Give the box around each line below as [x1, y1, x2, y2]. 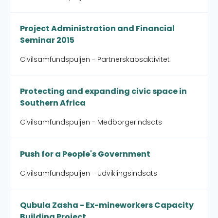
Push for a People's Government [20, 148, 150, 160]
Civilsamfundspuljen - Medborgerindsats [20, 117, 162, 127]
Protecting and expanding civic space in [20, 86, 187, 97]
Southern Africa [20, 97, 86, 109]
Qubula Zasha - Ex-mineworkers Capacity [20, 200, 194, 211]
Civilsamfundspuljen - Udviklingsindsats [20, 168, 157, 178]
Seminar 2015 [20, 35, 74, 46]
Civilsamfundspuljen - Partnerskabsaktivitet [20, 54, 170, 64]
